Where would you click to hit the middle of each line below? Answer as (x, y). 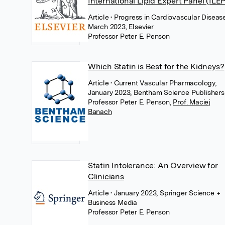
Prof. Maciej (192, 102)
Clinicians (106, 177)
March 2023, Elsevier (121, 27)
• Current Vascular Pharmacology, (163, 83)
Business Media (112, 202)
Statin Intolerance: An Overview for (153, 165)
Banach (100, 111)
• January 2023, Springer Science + (165, 193)
